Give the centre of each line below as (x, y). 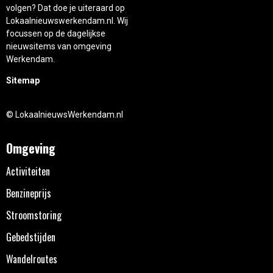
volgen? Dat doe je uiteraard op (66, 8)
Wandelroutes (32, 259)
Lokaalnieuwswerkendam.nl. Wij (67, 20)
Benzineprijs (29, 193)
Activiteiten (28, 171)
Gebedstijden (31, 237)
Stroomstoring (34, 215)
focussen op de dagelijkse (56, 33)
